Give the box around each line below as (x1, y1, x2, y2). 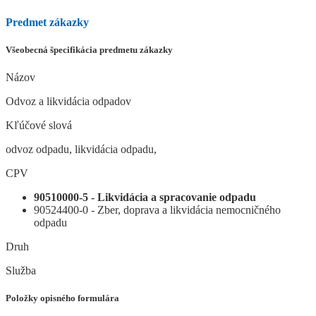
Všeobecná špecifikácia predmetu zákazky (6, 44, 173, 55)
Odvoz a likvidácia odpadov (6, 95, 131, 108)
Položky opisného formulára (6, 293, 119, 304)
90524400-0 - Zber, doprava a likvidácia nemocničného (34, 204, 281, 217)
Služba (6, 265, 36, 277)
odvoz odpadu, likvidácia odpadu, (6, 143, 157, 156)
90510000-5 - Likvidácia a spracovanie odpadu (34, 191, 256, 204)
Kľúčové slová (6, 119, 72, 132)
